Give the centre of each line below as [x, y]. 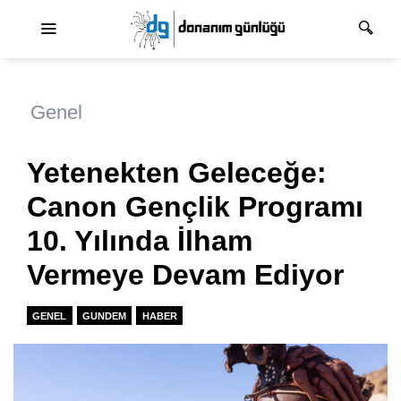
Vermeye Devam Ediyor [185, 275]
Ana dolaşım [239, 17]
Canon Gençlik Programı [195, 207]
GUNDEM [104, 316]
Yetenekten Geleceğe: [177, 173]
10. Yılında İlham [140, 241]
